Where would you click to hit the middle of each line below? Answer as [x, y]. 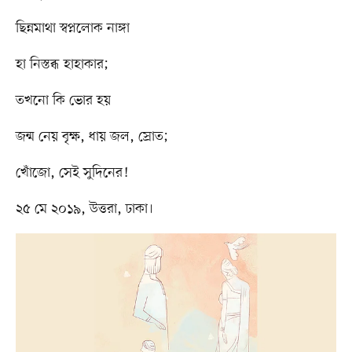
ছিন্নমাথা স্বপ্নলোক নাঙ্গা [72, 29]
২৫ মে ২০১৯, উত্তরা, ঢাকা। [84, 209]
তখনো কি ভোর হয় [63, 101]
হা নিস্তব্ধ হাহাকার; [64, 65]
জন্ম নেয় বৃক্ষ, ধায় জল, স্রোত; [92, 137]
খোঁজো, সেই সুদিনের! [73, 173]
